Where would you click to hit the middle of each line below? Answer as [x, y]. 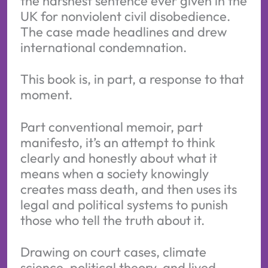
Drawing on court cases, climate [113, 252]
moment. [46, 95]
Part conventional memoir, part [111, 127]
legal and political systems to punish [124, 204]
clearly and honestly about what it [118, 158]
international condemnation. [103, 47]
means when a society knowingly [114, 173]
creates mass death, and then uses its [128, 189]
